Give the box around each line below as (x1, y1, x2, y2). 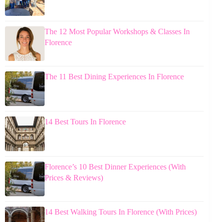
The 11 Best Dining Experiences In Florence (45, 72, 184, 81)
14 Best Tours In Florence (45, 117, 126, 126)
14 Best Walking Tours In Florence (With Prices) (45, 208, 197, 217)
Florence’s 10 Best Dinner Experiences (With (45, 163, 186, 171)
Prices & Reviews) (45, 173, 103, 182)
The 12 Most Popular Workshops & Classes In (45, 27, 190, 36)
